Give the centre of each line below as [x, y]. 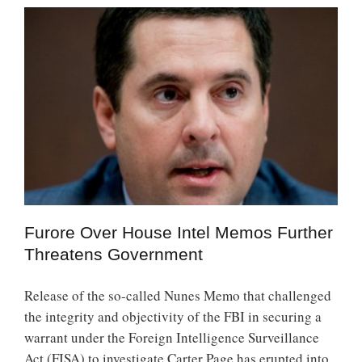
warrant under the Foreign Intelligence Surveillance [172, 337]
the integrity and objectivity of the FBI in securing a [173, 316]
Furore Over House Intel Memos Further [179, 232]
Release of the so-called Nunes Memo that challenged [178, 295]
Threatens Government [114, 254]
